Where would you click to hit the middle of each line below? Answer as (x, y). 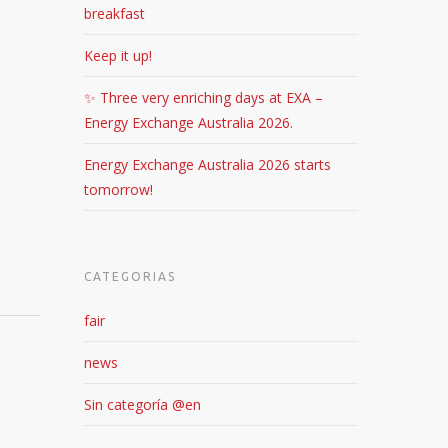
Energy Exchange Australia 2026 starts (208, 164)
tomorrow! (119, 189)
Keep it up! (118, 55)
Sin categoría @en (143, 404)
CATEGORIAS (130, 276)
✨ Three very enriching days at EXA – (204, 97)
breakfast (115, 13)
